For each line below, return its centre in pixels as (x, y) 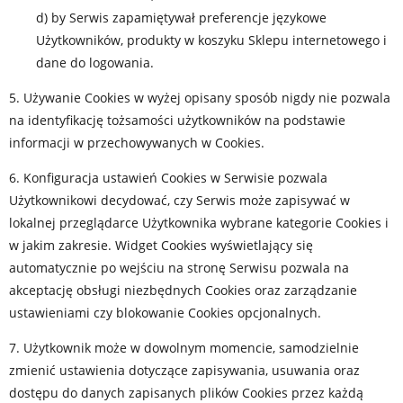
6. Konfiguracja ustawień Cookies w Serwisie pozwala (168, 178)
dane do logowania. (95, 63)
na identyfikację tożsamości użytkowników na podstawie (177, 120)
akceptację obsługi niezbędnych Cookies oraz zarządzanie (183, 290)
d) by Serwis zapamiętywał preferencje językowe (181, 18)
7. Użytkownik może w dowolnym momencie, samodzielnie (184, 348)
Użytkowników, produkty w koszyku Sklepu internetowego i (211, 40)
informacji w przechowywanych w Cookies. (137, 143)
